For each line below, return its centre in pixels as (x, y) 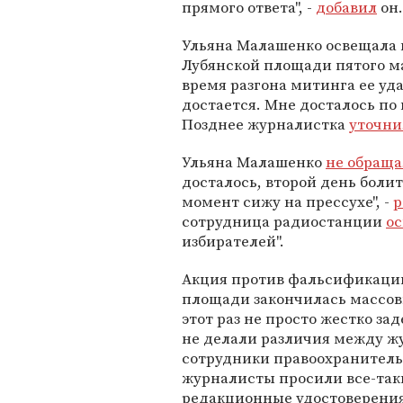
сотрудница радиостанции (284, 221)
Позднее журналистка (265, 124)
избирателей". (233, 241)
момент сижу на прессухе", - (287, 201)
